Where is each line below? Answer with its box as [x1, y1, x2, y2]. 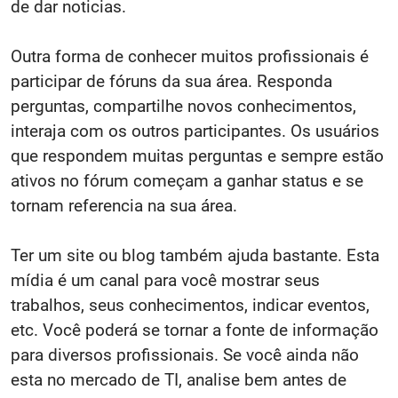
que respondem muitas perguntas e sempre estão [11, 146, 384, 166]
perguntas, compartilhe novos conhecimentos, [11, 96, 356, 116]
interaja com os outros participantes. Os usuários [11, 121, 379, 141]
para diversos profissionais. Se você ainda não [11, 345, 359, 365]
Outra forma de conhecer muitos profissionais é [11, 46, 369, 67]
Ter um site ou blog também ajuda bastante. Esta [11, 245, 379, 266]
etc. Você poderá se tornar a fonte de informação [11, 320, 378, 340]
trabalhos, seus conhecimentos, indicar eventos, [11, 295, 370, 315]
